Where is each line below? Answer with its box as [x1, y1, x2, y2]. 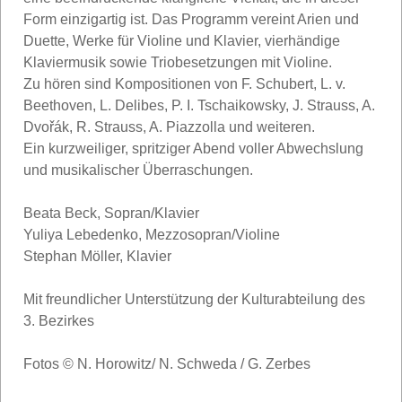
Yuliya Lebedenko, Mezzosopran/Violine [23, 226, 280, 242]
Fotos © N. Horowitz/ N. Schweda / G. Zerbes [23, 355, 310, 371]
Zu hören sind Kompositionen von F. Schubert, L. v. [23, 75, 345, 92]
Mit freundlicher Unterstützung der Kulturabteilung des [23, 291, 365, 307]
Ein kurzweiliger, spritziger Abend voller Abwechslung [23, 140, 363, 156]
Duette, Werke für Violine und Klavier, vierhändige [23, 32, 340, 48]
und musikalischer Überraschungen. [23, 162, 253, 178]
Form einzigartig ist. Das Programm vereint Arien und [23, 11, 359, 27]
